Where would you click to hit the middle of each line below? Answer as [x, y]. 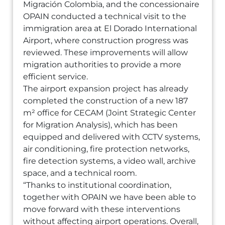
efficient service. [56, 77]
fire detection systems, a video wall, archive [110, 161]
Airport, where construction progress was [106, 40]
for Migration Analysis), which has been [101, 125]
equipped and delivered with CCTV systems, [112, 137]
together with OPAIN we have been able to [110, 197]
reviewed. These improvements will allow [106, 52]
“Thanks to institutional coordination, [97, 185]
